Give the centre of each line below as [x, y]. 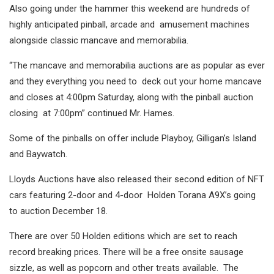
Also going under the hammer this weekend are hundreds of [130, 9]
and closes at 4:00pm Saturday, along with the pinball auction [131, 98]
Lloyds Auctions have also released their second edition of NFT [137, 180]
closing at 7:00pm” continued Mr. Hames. [94, 113]
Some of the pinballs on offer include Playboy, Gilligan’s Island [133, 139]
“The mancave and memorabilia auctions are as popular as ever [137, 66]
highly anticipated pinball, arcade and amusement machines [129, 25]
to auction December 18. [61, 211]
